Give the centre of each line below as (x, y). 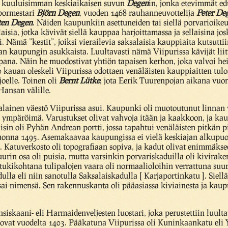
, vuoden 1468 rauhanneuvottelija (138, 12)
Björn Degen (58, 12)
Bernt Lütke (79, 80)
